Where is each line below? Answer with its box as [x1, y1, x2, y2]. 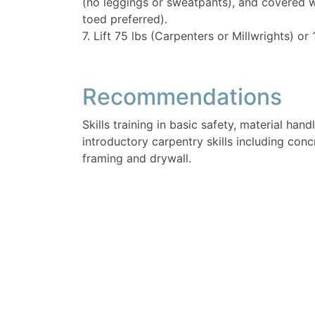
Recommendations [82, 83, 282, 111]
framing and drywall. [82, 151, 191, 166]
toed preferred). [82, 12, 167, 27]
